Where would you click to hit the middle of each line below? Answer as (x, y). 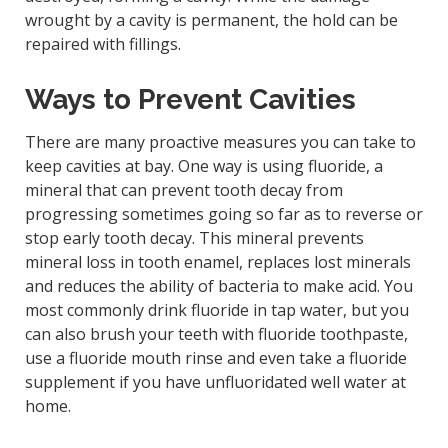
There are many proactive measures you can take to (220, 141)
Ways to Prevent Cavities (190, 100)
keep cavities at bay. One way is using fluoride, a (203, 165)
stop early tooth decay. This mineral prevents (194, 237)
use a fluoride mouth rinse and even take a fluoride (215, 357)
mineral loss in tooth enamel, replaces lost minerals (217, 261)
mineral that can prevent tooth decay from (183, 189)
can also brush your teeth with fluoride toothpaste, (216, 333)
